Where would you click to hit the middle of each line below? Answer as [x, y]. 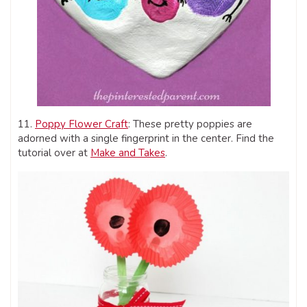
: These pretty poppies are [190, 124]
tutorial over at [54, 153]
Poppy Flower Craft [82, 124]
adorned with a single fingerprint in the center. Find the [146, 139]
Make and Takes [128, 153]
